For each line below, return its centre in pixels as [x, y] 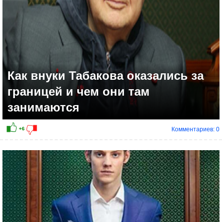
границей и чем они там [79, 92]
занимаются [43, 108]
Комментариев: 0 [195, 130]
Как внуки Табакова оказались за [106, 76]
